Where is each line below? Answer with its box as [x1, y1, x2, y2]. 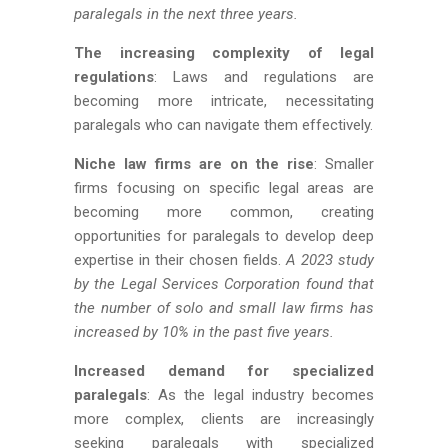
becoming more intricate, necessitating [74, 92, 374, 110]
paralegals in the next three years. [74, 5, 298, 23]
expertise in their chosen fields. [74, 251, 286, 269]
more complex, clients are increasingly [74, 410, 374, 428]
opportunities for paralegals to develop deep [74, 227, 374, 245]
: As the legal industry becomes [147, 386, 374, 404]
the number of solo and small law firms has [74, 299, 374, 317]
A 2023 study [286, 251, 374, 269]
